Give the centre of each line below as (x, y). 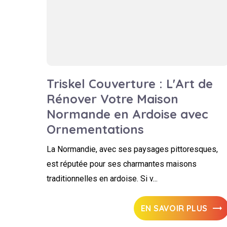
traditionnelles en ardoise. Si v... (102, 179)
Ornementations (95, 129)
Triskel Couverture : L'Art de (130, 84)
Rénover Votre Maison (112, 99)
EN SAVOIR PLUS (174, 208)
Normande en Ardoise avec (127, 114)
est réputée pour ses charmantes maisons (122, 164)
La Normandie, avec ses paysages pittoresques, (132, 149)
